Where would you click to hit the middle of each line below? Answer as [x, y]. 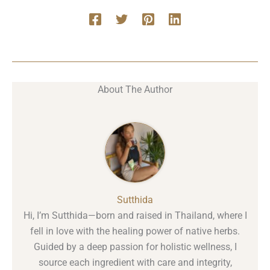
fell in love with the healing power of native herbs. [135, 231]
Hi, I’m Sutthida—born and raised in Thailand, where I [135, 216]
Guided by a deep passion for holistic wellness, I [135, 247]
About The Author [135, 89]
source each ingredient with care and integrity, [135, 263]
